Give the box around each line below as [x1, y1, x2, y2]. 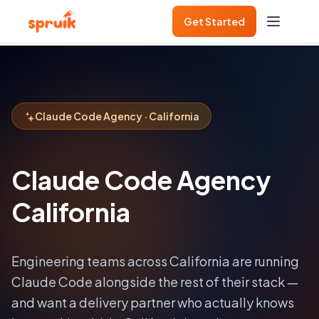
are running [230, 253, 299, 270]
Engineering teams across [11, 253, 169, 270]
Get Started [184, 14, 245, 28]
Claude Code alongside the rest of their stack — [11, 273, 298, 291]
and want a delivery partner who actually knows [11, 294, 294, 311]
